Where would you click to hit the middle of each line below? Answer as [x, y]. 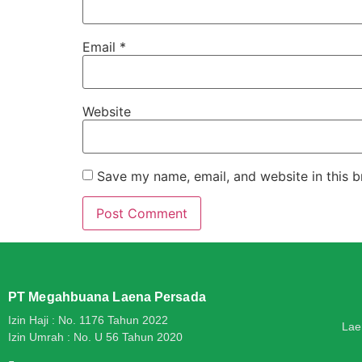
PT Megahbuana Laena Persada [107, 297]
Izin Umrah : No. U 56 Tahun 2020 [95, 337]
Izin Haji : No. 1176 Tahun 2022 [88, 320]
